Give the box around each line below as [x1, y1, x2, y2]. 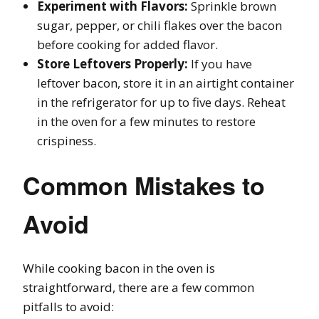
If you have [188, 56, 252, 73]
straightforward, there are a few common [23, 279, 254, 296]
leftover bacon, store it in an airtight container [37, 75, 294, 92]
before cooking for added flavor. [37, 36, 218, 53]
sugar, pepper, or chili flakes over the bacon [37, 17, 282, 34]
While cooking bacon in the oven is [23, 260, 215, 277]
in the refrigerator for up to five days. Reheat [37, 94, 286, 111]
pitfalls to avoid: [23, 298, 114, 315]
